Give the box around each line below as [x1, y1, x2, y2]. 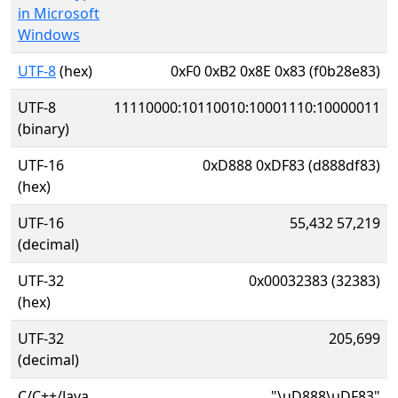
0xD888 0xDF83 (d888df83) [203, 155, 380, 175]
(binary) [18, 119, 69, 139]
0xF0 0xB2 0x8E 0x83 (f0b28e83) [171, 61, 380, 81]
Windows [18, 25, 80, 44]
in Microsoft [18, 4, 99, 23]
